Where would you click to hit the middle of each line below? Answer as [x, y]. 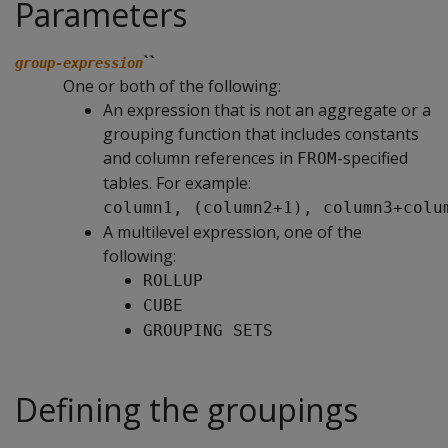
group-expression [79, 63]
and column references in [200, 158]
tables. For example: [177, 183]
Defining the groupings [186, 409]
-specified [372, 158]
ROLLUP [173, 280]
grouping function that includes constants [261, 134]
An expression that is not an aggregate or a [267, 110]
